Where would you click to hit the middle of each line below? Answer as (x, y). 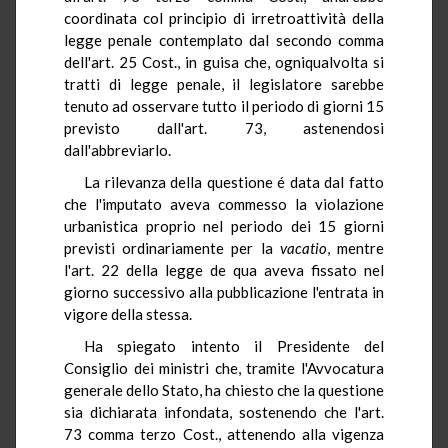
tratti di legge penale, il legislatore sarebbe (224, 83)
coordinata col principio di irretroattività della (224, 17)
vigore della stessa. (128, 313)
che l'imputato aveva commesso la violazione (224, 203)
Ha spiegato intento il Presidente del (234, 345)
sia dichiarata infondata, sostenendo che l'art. (224, 411)
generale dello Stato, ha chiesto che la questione (224, 389)
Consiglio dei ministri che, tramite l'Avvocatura (224, 367)
